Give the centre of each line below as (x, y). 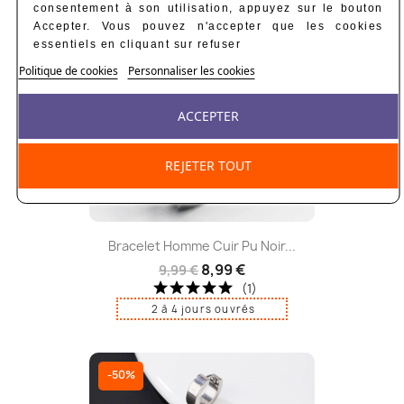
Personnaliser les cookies (191, 71)
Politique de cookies (68, 71)
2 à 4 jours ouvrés (203, 308)
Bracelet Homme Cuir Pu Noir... (202, 245)
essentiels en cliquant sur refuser (138, 44)
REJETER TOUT (208, 165)
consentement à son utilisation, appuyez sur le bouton (208, 8)
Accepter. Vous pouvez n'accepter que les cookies (208, 26)
